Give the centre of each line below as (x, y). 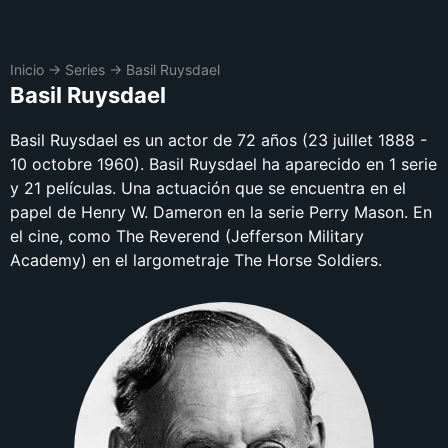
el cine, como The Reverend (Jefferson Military (187, 236)
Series (85, 69)
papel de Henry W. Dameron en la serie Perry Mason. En (221, 212)
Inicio (27, 69)
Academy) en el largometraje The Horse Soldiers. (196, 260)
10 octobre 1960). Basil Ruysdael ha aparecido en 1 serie (223, 164)
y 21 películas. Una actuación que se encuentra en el (208, 188)
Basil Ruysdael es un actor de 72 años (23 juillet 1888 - (218, 140)
